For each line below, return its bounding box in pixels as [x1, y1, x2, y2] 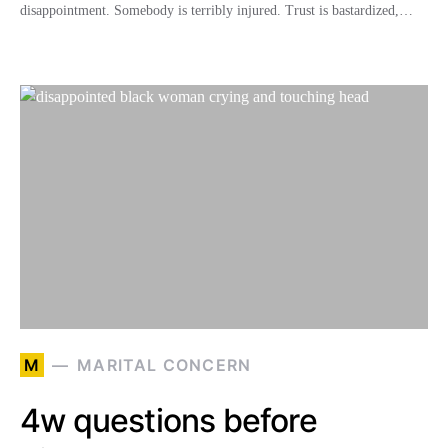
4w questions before [20, 401, 317, 440]
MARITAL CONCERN [77, 355, 252, 375]
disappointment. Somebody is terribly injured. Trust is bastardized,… [20, 3, 413, 18]
